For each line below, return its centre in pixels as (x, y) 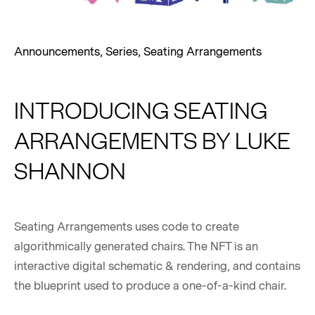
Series (122, 52)
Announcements (57, 52)
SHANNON (70, 170)
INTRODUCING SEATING (141, 110)
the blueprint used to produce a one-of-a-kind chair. (150, 287)
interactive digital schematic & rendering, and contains (157, 267)
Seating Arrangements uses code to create (127, 227)
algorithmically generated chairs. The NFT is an (136, 247)
